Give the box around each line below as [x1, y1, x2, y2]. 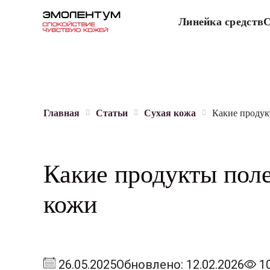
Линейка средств [178, 16, 264, 28]
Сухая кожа [144, 108, 196, 118]
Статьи [96, 108, 128, 118]
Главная [43, 108, 80, 118]
